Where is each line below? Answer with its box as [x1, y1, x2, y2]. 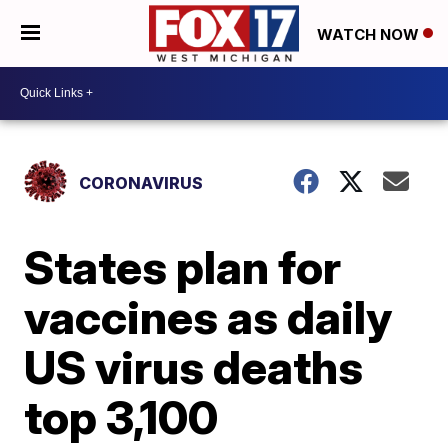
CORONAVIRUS [79, 172, 204, 193]
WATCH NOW [317, 24, 423, 44]
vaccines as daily [24, 288, 393, 345]
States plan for [24, 238, 342, 295]
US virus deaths [24, 338, 364, 395]
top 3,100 [24, 388, 219, 445]
